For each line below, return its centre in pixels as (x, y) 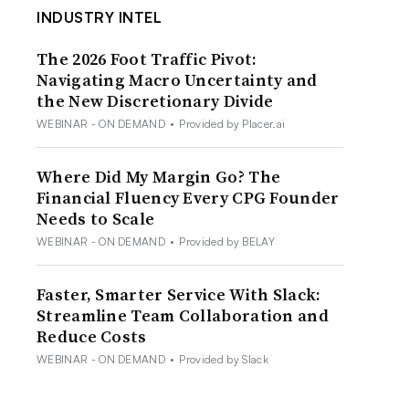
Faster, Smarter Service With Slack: (179, 294)
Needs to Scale (96, 218)
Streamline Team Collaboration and (183, 315)
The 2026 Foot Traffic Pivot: (147, 58)
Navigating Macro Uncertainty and (177, 79)
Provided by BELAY (227, 241)
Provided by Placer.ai (232, 123)
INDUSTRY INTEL (100, 17)
